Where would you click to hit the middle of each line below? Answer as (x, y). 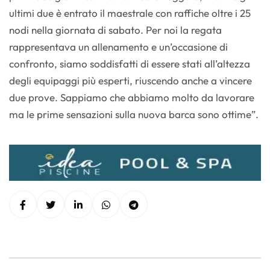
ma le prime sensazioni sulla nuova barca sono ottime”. (134, 115)
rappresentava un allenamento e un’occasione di (118, 47)
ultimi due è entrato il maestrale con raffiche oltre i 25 (130, 13)
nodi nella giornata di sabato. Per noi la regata (115, 30)
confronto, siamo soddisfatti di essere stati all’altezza (130, 64)
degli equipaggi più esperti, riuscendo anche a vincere (130, 81)
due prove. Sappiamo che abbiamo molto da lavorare (132, 98)
